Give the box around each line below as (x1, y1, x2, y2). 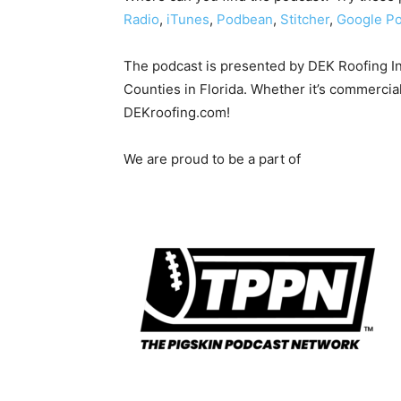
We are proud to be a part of (124, 149, 301, 167)
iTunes (166, 10, 209, 28)
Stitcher (280, 10, 329, 28)
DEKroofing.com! (124, 103, 230, 121)
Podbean (217, 10, 273, 28)
